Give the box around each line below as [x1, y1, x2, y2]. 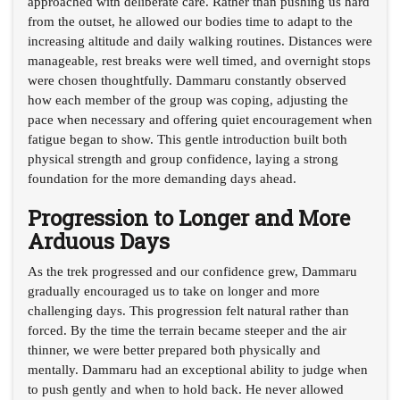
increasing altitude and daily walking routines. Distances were [28, 33, 372, 48]
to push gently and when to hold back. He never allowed [28, 381, 344, 396]
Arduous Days [28, 226, 170, 255]
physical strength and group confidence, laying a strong [28, 151, 338, 166]
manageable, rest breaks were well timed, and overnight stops [28, 53, 371, 68]
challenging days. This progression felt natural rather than [28, 303, 349, 318]
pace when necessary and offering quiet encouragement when [28, 112, 372, 127]
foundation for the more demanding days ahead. [28, 171, 296, 186]
